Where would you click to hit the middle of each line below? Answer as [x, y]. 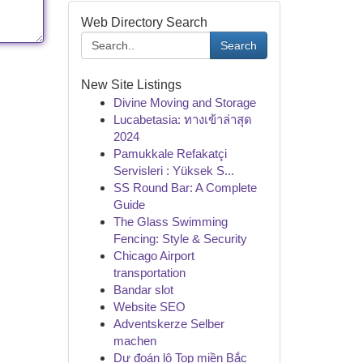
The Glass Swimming [170, 222]
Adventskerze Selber [169, 324]
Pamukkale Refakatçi [170, 154]
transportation [149, 273]
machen [135, 341]
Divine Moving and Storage [184, 102]
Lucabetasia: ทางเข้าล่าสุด [182, 120]
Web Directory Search [144, 22]
